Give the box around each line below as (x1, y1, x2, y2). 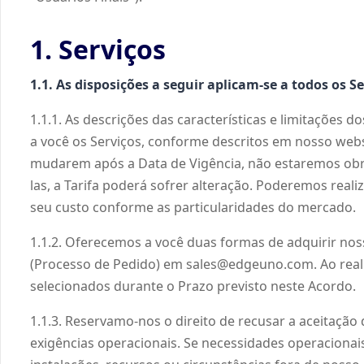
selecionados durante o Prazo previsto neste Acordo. (30, 277, 356, 295)
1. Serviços (30, 32, 166, 67)
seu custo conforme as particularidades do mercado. (30, 198, 356, 216)
